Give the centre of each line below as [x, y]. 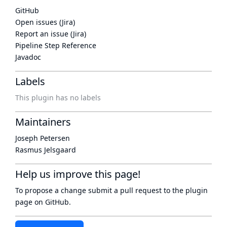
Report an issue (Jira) [51, 34]
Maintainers [43, 122]
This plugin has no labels [58, 98]
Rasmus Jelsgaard [46, 150]
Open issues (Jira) [45, 22]
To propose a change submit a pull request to [94, 190]
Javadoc [28, 57]
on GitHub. [52, 202]
